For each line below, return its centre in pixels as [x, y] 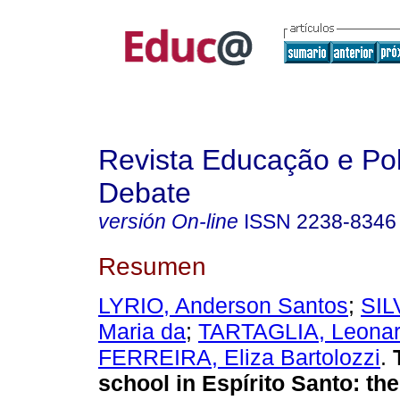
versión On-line [168, 221]
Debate [145, 193]
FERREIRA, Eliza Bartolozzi [239, 358]
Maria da [142, 332]
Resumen [152, 266]
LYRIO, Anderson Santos [223, 306]
